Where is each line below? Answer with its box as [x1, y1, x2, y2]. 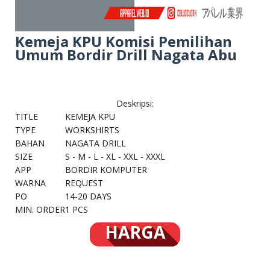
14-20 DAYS [65, 190, 111, 202]
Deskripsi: [116, 98, 154, 110]
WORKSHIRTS [65, 124, 119, 136]
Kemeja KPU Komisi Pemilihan [15, 31, 232, 52]
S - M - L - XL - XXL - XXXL [65, 151, 165, 163]
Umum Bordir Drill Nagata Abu [15, 45, 237, 65]
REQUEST [65, 177, 103, 189]
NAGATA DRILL [65, 137, 126, 149]
